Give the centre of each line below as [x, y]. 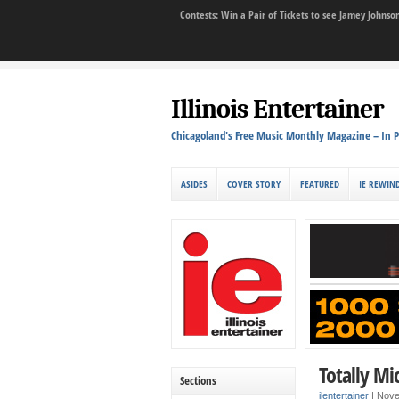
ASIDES [194, 184]
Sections [198, 380]
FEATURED [320, 184]
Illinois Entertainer [277, 109]
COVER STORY [254, 184]
